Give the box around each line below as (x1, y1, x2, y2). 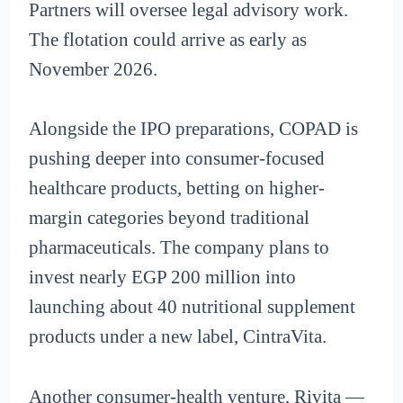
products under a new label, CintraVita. (29, 326, 327, 348)
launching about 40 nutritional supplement (29, 296, 356, 318)
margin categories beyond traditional (29, 207, 310, 229)
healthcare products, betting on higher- (29, 177, 326, 200)
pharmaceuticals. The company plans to (29, 237, 330, 259)
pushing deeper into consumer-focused (29, 148, 326, 170)
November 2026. (29, 58, 158, 80)
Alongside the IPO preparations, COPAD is (29, 118, 359, 140)
